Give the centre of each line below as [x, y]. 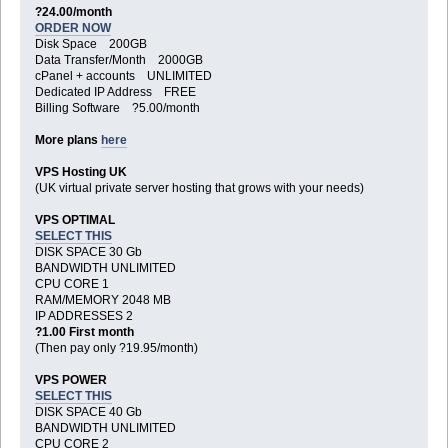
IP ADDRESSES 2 [83, 316]
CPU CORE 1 [71, 284]
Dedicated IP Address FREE [115, 92]
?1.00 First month [84, 332]
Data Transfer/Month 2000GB [118, 60]
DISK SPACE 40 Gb [88, 412]
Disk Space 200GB [90, 44]
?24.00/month [77, 12]
